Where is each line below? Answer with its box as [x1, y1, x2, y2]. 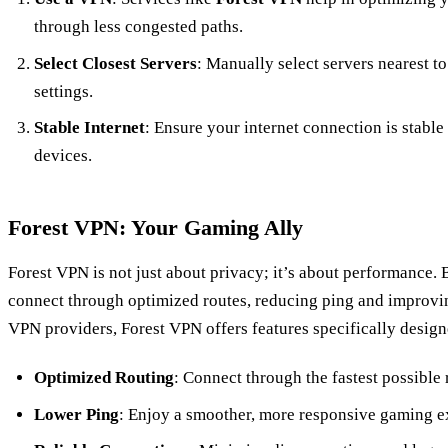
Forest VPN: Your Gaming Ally [8, 215, 303, 241]
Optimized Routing [33, 368, 174, 388]
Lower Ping [33, 404, 119, 424]
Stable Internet [33, 118, 145, 138]
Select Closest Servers [33, 53, 197, 73]
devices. [33, 146, 92, 166]
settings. [33, 81, 93, 101]
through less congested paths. [33, 17, 243, 37]
